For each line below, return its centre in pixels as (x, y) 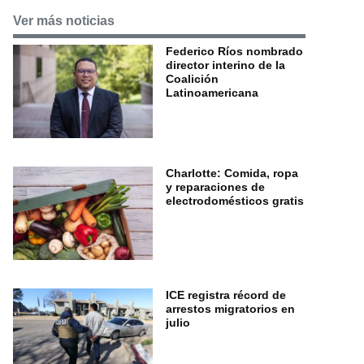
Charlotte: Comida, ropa (232, 173)
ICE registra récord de (226, 295)
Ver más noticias (64, 21)
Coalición (192, 79)
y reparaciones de (215, 186)
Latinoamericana (212, 93)
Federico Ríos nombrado (234, 52)
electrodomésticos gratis (235, 200)
